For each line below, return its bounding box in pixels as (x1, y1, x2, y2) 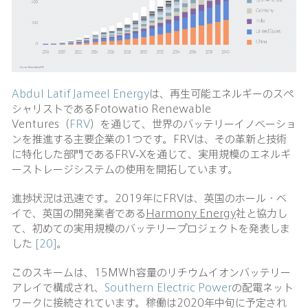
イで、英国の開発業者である (12, 206, 146, 221)
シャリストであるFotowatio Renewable (12, 101, 211, 116)
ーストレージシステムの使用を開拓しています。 (12, 162, 239, 177)
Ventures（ (12, 116, 69, 131)
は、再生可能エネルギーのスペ (149, 86, 294, 101)
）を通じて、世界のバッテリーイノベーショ (90, 116, 296, 131)
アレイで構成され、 (12, 280, 104, 295)
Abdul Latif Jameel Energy (12, 86, 149, 101)
